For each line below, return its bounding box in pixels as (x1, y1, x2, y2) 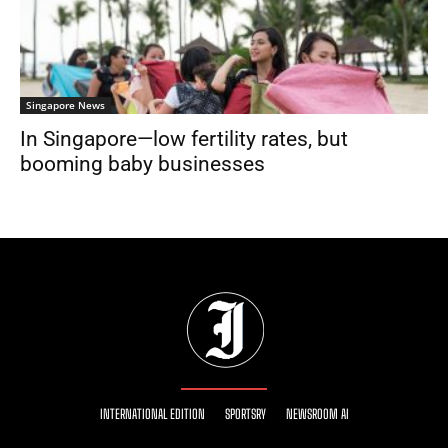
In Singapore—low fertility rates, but (20, 127, 348, 152)
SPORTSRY (224, 406, 266, 423)
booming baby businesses (20, 152, 265, 177)
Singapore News (26, 98, 105, 113)
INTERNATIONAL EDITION (99, 406, 205, 423)
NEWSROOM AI (285, 406, 349, 423)
